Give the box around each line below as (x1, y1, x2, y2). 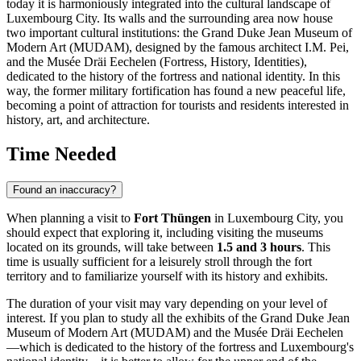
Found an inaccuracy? (13, 184, 116, 197)
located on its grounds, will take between (6, 240, 217, 255)
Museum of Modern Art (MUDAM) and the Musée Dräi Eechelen (6, 326, 343, 340)
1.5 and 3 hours (217, 240, 301, 255)
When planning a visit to (6, 211, 134, 226)
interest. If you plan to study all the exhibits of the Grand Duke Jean (6, 311, 350, 326)
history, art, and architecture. (6, 113, 150, 127)
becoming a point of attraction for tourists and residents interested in (6, 98, 349, 113)
